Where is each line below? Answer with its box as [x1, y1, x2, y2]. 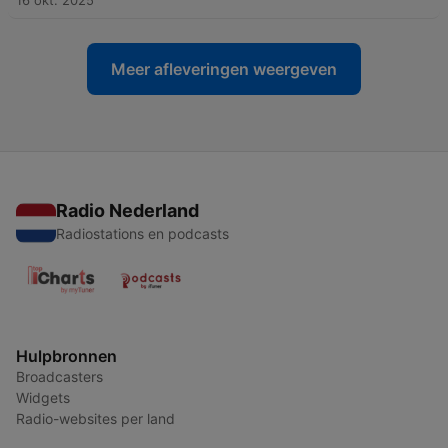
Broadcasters [16, 368, 103, 386]
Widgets [16, 389, 70, 407]
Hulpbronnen [16, 346, 117, 367]
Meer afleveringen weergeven [111, 59, 337, 80]
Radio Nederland [56, 200, 199, 222]
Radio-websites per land [16, 410, 175, 428]
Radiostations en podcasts [56, 225, 229, 243]
